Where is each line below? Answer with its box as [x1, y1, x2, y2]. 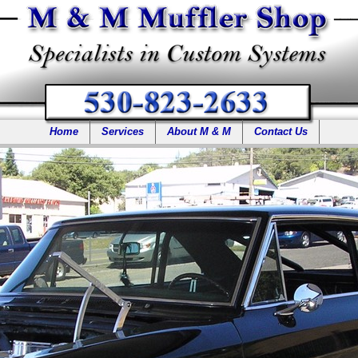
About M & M [167, 125, 231, 137]
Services [101, 125, 144, 137]
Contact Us [254, 125, 308, 137]
